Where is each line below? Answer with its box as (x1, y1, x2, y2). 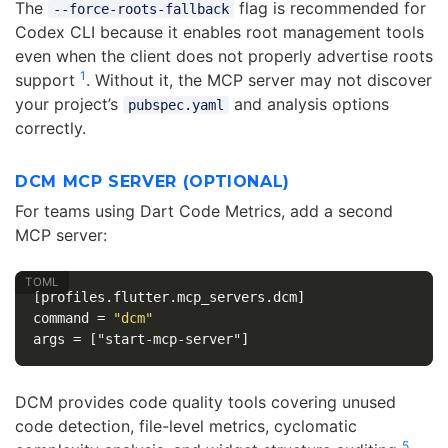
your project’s (15, 94, 123, 115)
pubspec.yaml (127, 97, 224, 114)
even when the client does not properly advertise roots (15, 46, 433, 67)
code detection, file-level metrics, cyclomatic (15, 416, 357, 437)
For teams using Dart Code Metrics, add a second (15, 201, 393, 222)
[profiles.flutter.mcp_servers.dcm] (32, 289, 305, 306)
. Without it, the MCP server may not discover (86, 70, 432, 91)
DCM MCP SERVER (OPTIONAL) (15, 172, 290, 192)
